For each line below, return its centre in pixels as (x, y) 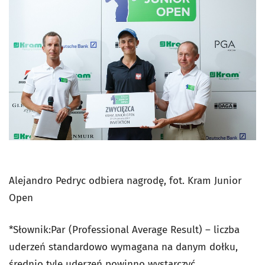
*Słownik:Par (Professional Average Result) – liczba (124, 230)
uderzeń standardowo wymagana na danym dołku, (123, 247)
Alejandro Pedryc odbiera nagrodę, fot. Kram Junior (125, 181)
